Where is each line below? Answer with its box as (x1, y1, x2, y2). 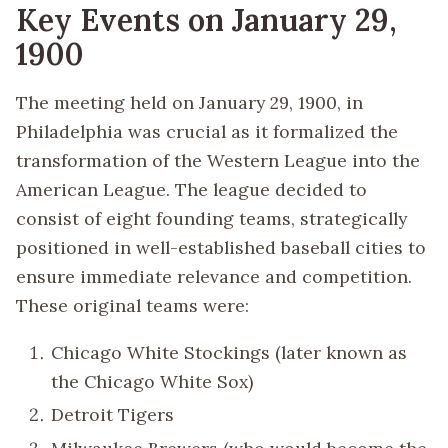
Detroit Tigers (51, 403, 175, 427)
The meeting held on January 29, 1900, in (16, 91, 363, 115)
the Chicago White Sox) (51, 369, 254, 393)
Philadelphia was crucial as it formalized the (16, 120, 398, 144)
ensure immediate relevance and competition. (16, 265, 412, 289)
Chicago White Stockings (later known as (51, 340, 408, 364)
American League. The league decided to (16, 178, 367, 202)
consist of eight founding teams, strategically (16, 207, 407, 231)
